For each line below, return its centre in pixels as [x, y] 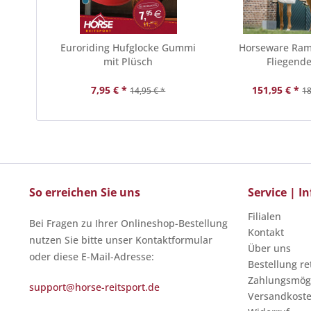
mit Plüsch [128, 61]
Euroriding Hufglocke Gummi [128, 48]
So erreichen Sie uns [85, 192]
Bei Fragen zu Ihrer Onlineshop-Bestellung [128, 223]
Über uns [269, 248]
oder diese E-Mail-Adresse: [92, 257]
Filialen [264, 216]
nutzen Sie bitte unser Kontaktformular [121, 240]
